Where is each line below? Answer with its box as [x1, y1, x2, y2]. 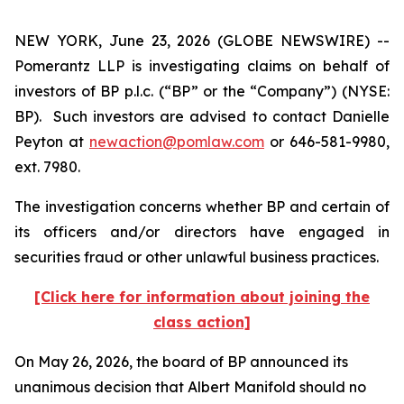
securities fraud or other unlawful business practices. [14, 248, 382, 266]
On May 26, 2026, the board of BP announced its [14, 353, 348, 371]
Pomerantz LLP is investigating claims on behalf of [14, 57, 390, 75]
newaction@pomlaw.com [89, 133, 264, 151]
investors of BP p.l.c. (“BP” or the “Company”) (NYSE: [14, 82, 390, 100]
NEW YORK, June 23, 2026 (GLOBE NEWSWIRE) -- [14, 32, 390, 50]
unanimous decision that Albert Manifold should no [14, 378, 366, 396]
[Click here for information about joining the [34, 288, 370, 306]
